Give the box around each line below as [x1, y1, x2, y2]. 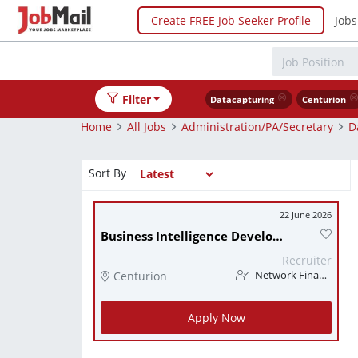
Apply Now [187, 310, 245, 325]
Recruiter [282, 253, 332, 268]
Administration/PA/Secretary [181, 118, 333, 134]
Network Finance [253, 268, 319, 282]
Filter [121, 91, 151, 107]
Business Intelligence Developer [272, 228, 283, 245]
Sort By [89, 165, 126, 181]
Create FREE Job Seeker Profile [151, 12, 311, 28]
